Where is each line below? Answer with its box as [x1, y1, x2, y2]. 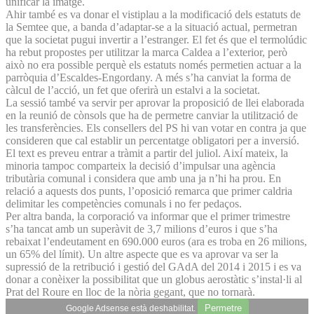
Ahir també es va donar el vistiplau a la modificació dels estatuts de [6, 8, 301, 20]
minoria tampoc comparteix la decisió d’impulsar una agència [6, 159, 275, 172]
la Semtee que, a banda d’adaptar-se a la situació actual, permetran [6, 20, 297, 33]
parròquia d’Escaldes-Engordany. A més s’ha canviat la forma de [6, 71, 291, 83]
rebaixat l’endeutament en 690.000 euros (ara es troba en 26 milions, [6, 235, 307, 247]
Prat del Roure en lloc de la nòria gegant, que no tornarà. [6, 285, 255, 298]
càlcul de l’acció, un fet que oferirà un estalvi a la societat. [6, 83, 260, 96]
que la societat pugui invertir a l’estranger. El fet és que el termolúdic [6, 33, 307, 46]
